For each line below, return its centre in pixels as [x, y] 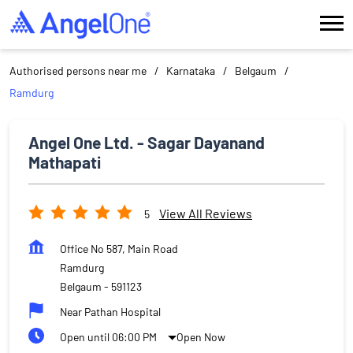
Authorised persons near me [78, 70]
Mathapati [65, 162]
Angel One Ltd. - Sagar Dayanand [147, 142]
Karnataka [191, 70]
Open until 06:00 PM [108, 336]
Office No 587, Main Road [119, 248]
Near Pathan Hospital [110, 311]
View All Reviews [206, 214]
